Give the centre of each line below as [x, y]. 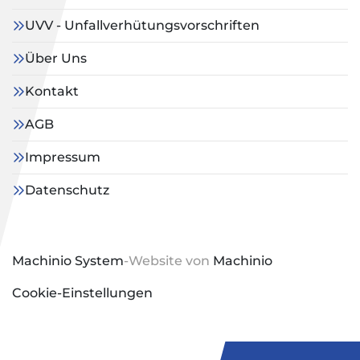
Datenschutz [67, 190]
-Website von [168, 261]
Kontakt [52, 92]
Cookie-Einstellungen [82, 293]
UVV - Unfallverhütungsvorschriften [142, 26]
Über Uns [56, 59]
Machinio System [68, 261]
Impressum [63, 157]
